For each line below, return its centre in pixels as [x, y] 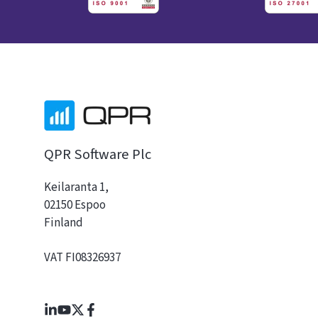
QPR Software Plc [98, 154]
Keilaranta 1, [76, 187]
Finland [64, 223]
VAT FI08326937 [82, 257]
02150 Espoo [75, 205]
